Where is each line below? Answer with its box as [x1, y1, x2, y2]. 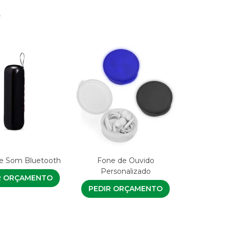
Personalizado [100, 167, 151, 176]
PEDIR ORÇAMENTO [88, 184, 163, 194]
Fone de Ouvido [97, 156, 154, 166]
